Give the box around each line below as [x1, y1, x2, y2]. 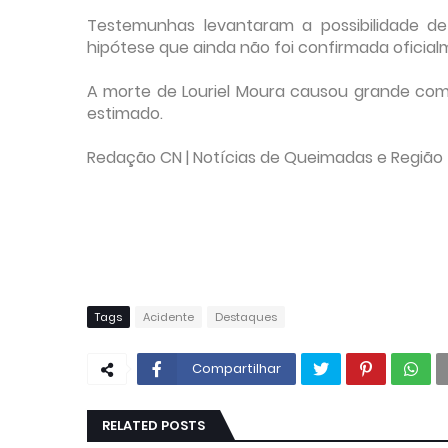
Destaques [215, 309, 277, 325]
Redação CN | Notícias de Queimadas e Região [87, 146, 443, 169]
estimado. [87, 102, 163, 125]
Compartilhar [192, 359, 281, 378]
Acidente [143, 309, 194, 325]
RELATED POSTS [102, 416, 205, 435]
